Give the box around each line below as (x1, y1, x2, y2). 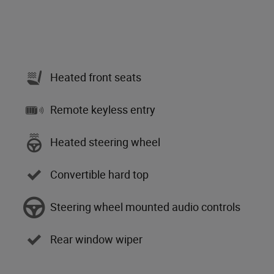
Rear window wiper (50, 233, 143, 246)
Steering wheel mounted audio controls (50, 201, 240, 214)
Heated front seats (50, 71, 141, 84)
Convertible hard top (50, 168, 149, 182)
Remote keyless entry (50, 103, 155, 117)
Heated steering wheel (50, 136, 160, 149)
